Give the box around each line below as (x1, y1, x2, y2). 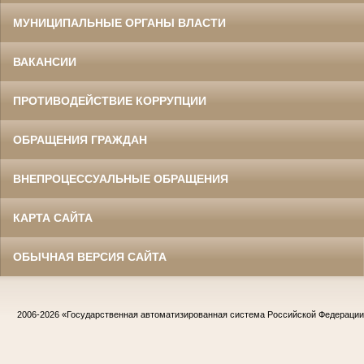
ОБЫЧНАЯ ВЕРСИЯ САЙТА (13, 250, 167, 264)
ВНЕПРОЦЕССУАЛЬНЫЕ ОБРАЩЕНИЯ (13, 172, 228, 186)
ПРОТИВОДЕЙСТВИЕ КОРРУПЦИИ (13, 94, 206, 108)
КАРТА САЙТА (13, 211, 93, 225)
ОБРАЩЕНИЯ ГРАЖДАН (13, 133, 147, 147)
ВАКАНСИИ (13, 55, 76, 69)
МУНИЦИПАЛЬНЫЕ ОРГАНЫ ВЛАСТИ (13, 16, 226, 30)
